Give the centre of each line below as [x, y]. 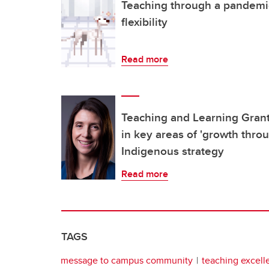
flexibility [144, 21]
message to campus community [127, 260]
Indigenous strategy [173, 150]
